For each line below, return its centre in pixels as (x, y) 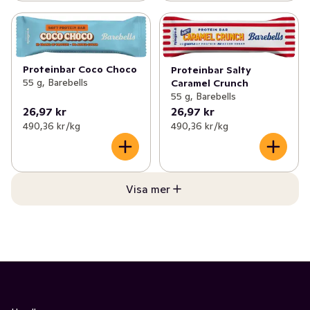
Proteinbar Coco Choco (80, 69)
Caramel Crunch (209, 83)
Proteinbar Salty (211, 70)
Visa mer (148, 189)
